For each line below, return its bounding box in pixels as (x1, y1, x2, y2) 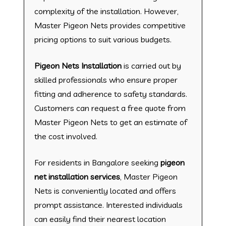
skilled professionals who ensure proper (34, 74, 178, 85)
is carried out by (121, 60, 181, 71)
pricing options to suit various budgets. (34, 34, 172, 44)
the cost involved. (34, 131, 97, 141)
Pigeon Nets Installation (34, 60, 122, 71)
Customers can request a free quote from (34, 102, 186, 113)
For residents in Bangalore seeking (34, 157, 160, 167)
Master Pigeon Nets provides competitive (34, 20, 186, 30)
